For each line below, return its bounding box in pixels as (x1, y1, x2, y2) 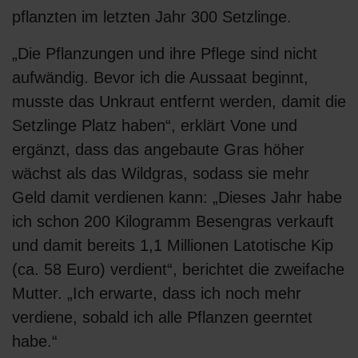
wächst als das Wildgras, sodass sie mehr (12, 165, 309, 183)
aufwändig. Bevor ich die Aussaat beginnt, (12, 69, 308, 87)
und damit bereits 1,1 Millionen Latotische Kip (12, 237, 333, 255)
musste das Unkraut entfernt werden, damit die (12, 93, 346, 111)
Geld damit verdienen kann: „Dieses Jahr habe (12, 189, 342, 207)
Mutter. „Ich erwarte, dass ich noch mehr (12, 284, 301, 303)
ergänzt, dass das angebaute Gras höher (12, 141, 304, 159)
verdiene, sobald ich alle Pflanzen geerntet (12, 308, 312, 327)
